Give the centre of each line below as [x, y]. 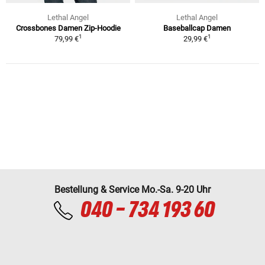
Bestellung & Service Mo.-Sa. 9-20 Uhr [132, 190]
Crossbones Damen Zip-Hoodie [68, 28]
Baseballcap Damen [197, 28]
